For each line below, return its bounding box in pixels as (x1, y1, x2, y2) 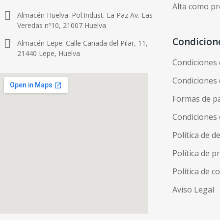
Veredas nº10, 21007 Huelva (17, 21, 106, 30)
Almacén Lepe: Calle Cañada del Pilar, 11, (17, 38, 148, 48)
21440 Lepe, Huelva (17, 49, 80, 58)
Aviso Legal (172, 184, 214, 195)
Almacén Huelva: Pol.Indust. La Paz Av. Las (17, 10, 153, 20)
